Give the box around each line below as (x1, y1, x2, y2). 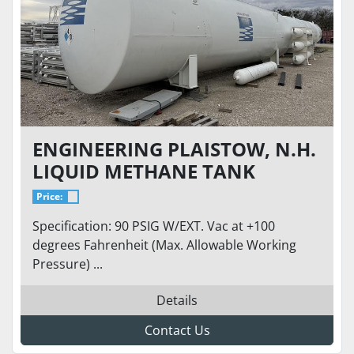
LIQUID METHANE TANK (32, 158, 255, 184)
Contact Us (144, 322, 210, 339)
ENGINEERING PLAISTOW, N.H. (32, 136, 316, 162)
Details (156, 292, 198, 309)
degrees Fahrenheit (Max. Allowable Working (32, 236, 296, 254)
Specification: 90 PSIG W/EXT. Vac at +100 (32, 217, 275, 235)
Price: (36, 190, 62, 203)
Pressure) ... (32, 255, 103, 273)
